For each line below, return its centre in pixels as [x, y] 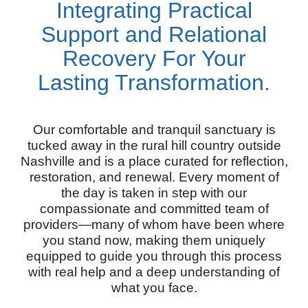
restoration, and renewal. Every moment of [154, 177]
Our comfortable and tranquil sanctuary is [154, 130]
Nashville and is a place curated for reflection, [154, 162]
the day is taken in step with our [154, 193]
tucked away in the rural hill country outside [154, 146]
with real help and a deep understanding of [154, 272]
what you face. [154, 288]
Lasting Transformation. [154, 82]
